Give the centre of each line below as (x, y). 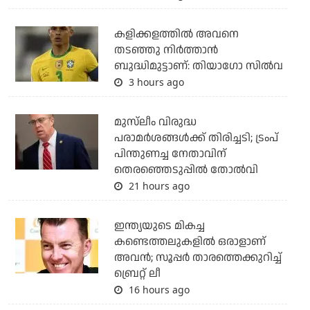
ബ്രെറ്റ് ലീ (137, 274)
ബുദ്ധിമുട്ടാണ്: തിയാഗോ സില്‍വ (198, 66)
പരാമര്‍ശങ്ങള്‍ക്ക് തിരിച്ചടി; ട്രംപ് (196, 138)
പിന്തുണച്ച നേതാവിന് (170, 154)
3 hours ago (155, 82)
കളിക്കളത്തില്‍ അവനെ (176, 35)
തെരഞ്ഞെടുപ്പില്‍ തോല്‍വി (186, 170)
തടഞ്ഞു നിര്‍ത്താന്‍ (166, 51)
